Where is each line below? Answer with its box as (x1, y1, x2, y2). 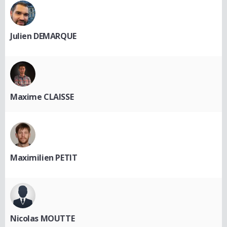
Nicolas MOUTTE (10, 212, 75, 224)
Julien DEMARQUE (10, 30, 77, 42)
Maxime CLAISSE (10, 91, 74, 102)
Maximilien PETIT (10, 152, 78, 163)
